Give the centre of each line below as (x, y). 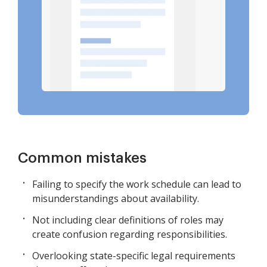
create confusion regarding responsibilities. (130, 235)
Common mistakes (82, 158)
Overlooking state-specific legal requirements (134, 256)
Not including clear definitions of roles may (128, 220)
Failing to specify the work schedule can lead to (137, 184)
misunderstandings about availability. (116, 199)
